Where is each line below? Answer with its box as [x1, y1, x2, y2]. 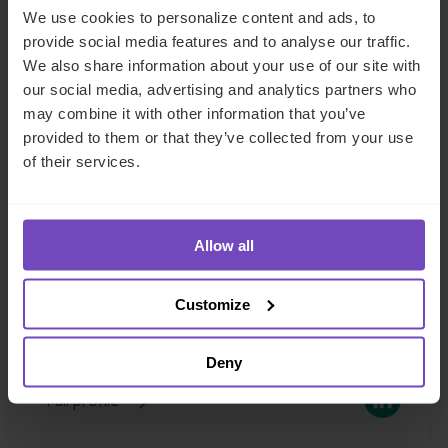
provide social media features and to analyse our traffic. [23, 32, 411, 50]
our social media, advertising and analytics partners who [23, 80, 416, 98]
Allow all [194, 236, 254, 254]
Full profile [46, 388, 123, 411]
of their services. [23, 152, 140, 170]
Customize [175, 295, 251, 312]
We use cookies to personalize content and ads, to [23, 8, 376, 26]
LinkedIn [363, 381, 420, 404]
